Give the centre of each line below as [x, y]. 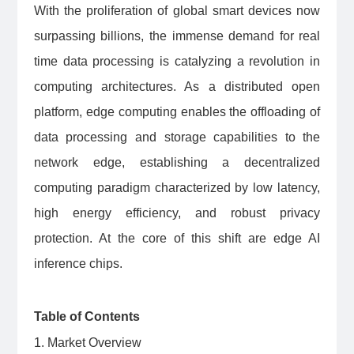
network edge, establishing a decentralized [177, 162]
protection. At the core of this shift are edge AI [177, 238]
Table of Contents [87, 316]
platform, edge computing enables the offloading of [177, 111]
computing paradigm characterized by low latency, [177, 187]
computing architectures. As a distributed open [177, 86]
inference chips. [78, 263]
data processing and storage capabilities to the [177, 137]
